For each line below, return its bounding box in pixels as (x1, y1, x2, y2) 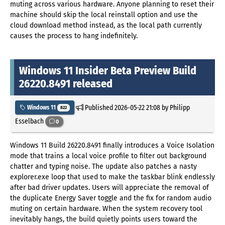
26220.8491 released (19, 77, 113, 91)
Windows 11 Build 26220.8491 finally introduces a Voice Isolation (10, 141, 214, 150)
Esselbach (15, 116, 45, 126)
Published (83, 102, 115, 112)
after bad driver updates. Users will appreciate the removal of (10, 183, 209, 192)
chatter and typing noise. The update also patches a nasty (10, 162, 197, 171)
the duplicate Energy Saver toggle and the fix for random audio (10, 193, 211, 202)
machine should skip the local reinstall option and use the (10, 11, 198, 20)
